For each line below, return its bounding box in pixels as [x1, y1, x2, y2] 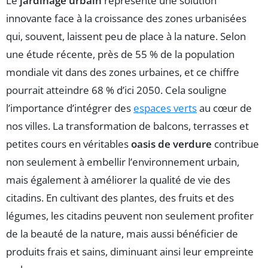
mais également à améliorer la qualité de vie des [6, 173, 230, 187]
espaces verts [133, 101, 197, 115]
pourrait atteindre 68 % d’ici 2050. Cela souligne [6, 83, 227, 98]
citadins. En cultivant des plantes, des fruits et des [6, 191, 234, 205]
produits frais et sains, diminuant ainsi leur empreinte [6, 245, 254, 259]
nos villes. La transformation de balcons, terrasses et [6, 119, 249, 133]
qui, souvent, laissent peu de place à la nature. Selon [6, 29, 246, 44]
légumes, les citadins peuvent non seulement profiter [6, 209, 254, 223]
